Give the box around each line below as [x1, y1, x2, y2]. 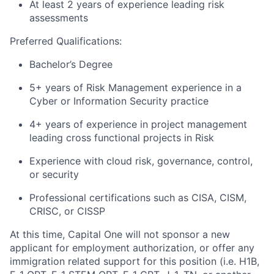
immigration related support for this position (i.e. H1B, [10, 255, 259, 267]
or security [29, 168, 79, 180]
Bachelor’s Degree [29, 58, 113, 70]
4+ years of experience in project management [29, 118, 247, 130]
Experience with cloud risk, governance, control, [29, 155, 253, 167]
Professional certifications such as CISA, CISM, [29, 191, 246, 204]
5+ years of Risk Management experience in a [29, 81, 242, 94]
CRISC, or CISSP [29, 205, 105, 217]
